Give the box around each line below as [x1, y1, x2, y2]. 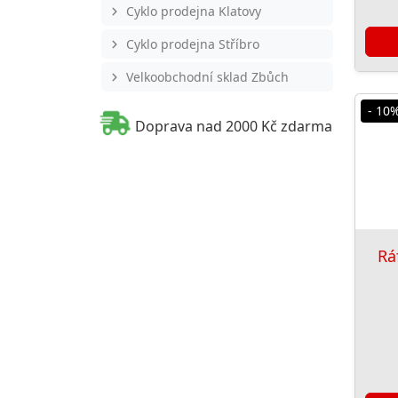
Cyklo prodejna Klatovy [125, 3, 261, 20]
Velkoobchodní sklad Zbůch [125, 68, 289, 86]
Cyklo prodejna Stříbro [125, 36, 259, 53]
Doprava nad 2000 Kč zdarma [135, 116, 332, 137]
